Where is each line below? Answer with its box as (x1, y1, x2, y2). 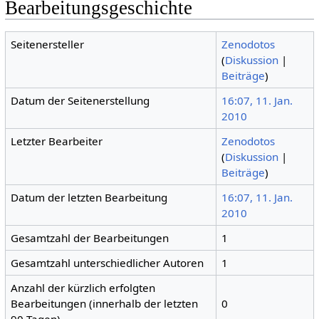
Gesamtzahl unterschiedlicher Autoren (11, 255, 204, 270)
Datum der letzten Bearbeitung (11, 189, 168, 204)
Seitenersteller (11, 36, 85, 51)
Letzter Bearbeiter (11, 133, 103, 148)
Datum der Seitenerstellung (11, 93, 150, 108)
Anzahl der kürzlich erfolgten (11, 280, 156, 295)
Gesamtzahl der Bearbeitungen (11, 230, 169, 245)
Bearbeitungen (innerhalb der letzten (11, 296, 199, 310)
